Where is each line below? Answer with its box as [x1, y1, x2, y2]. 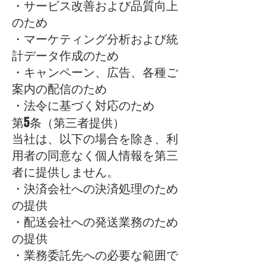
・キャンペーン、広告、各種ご [12, 65, 178, 80]
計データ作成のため [12, 49, 119, 63]
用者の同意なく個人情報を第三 [12, 148, 178, 163]
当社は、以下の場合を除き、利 [12, 132, 178, 146]
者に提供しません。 [12, 165, 119, 179]
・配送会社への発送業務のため [12, 215, 178, 229]
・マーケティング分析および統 [12, 32, 178, 46]
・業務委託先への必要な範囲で [12, 248, 178, 262]
